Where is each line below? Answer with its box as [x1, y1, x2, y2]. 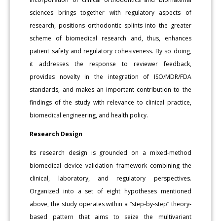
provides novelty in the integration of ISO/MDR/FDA [30, 72, 191, 81]
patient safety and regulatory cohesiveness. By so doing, [30, 46, 191, 55]
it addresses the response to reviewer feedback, [30, 59, 191, 68]
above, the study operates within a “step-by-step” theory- [30, 199, 191, 208]
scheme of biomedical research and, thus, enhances [30, 34, 191, 42]
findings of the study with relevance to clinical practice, [30, 98, 191, 107]
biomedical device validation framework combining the [30, 161, 191, 170]
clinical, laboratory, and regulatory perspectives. [30, 174, 191, 183]
